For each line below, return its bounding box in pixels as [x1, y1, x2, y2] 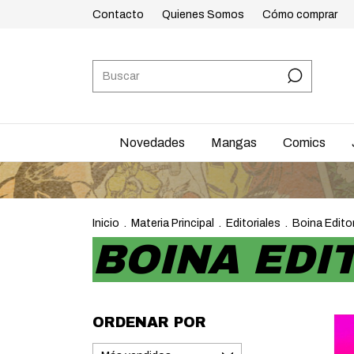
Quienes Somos [162, 8, 244, 21]
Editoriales [226, 217, 281, 229]
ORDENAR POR [92, 314, 206, 330]
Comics [282, 136, 326, 149]
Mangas [210, 136, 257, 149]
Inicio [92, 217, 119, 229]
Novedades [119, 136, 185, 149]
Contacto [92, 8, 144, 21]
